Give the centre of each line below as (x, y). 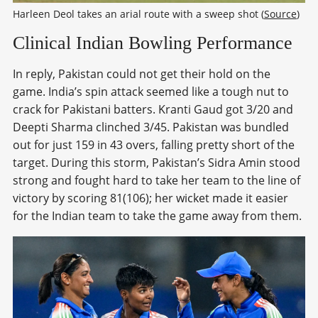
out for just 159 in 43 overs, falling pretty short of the (154, 145)
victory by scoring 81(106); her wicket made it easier (150, 198)
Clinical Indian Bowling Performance (153, 43)
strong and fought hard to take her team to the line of (157, 181)
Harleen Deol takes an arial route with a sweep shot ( (138, 14)
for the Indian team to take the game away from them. (157, 216)
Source (280, 14)
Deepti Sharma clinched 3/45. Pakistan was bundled (151, 127)
